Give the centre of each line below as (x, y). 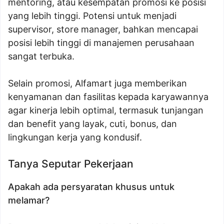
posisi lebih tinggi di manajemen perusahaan (101, 43)
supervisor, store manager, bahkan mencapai (103, 29)
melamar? (29, 200)
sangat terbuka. (41, 56)
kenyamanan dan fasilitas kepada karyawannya (108, 97)
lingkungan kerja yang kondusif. (75, 137)
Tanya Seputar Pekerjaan (71, 164)
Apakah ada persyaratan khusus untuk (91, 187)
